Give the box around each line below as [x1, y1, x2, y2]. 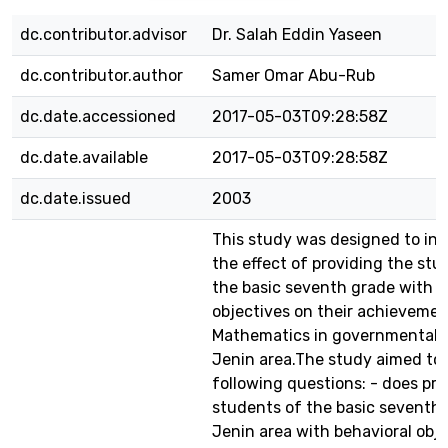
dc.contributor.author [20, 66, 183, 85]
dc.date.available [20, 148, 148, 167]
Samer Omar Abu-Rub [212, 66, 375, 85]
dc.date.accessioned [20, 107, 176, 126]
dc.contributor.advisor [20, 25, 187, 44]
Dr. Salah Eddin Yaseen [212, 25, 382, 44]
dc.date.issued [20, 189, 131, 208]
